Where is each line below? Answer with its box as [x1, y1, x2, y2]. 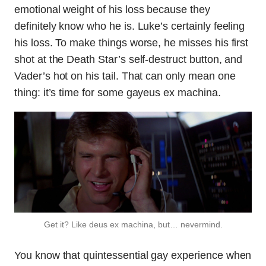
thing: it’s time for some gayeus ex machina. [14, 87, 221, 99]
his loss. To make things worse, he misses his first [14, 37, 249, 49]
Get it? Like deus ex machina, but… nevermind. [43, 220, 223, 230]
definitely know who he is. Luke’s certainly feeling [14, 20, 245, 33]
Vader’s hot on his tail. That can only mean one [14, 70, 236, 83]
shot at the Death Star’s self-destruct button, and [14, 53, 243, 66]
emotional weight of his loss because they [14, 4, 210, 16]
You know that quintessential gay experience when [14, 249, 252, 262]
